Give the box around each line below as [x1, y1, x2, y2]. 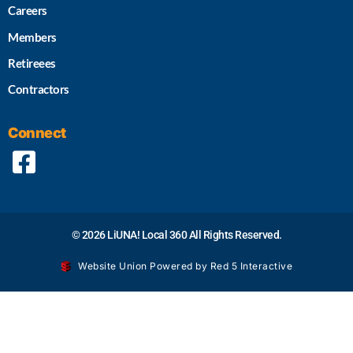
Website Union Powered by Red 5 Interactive [78, 259, 293, 272]
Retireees [8, 55, 56, 70]
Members [8, 29, 57, 44]
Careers [8, 3, 47, 18]
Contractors [8, 82, 69, 97]
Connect [8, 124, 66, 141]
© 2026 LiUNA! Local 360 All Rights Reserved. [71, 228, 282, 241]
